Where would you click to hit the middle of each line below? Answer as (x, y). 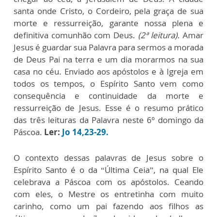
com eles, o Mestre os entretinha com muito (108, 194)
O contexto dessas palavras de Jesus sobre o (108, 157)
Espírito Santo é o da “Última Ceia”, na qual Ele (108, 170)
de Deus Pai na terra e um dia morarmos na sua (108, 59)
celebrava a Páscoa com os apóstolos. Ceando (108, 182)
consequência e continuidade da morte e (108, 95)
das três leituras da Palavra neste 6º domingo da (108, 120)
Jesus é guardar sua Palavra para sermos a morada (108, 47)
